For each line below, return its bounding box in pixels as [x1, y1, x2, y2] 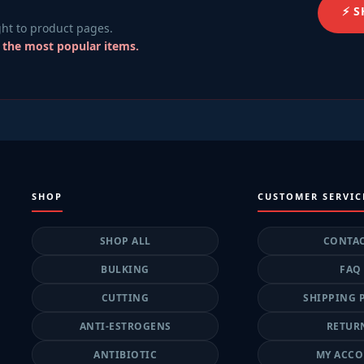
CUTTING [101, 291, 149, 305]
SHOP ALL [99, 234, 151, 249]
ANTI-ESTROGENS [79, 319, 171, 334]
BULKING [101, 262, 149, 277]
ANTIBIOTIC [93, 348, 158, 362]
